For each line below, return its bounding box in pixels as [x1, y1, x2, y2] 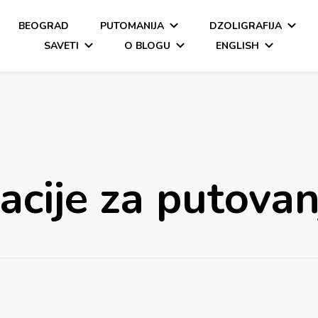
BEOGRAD [18, 18, 70, 33]
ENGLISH [216, 38, 260, 53]
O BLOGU [124, 38, 171, 53]
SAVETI [44, 38, 79, 53]
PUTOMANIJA [100, 18, 165, 33]
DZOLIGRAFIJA [209, 18, 283, 33]
